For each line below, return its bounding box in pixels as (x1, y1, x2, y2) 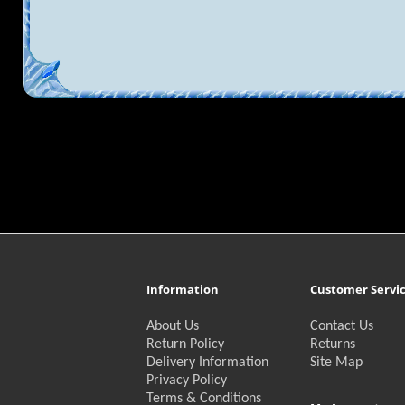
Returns (309, 336, 355, 352)
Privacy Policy (146, 372, 227, 388)
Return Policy (146, 336, 224, 352)
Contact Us (309, 318, 373, 334)
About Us (146, 318, 199, 334)
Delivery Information (146, 354, 268, 370)
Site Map (309, 354, 363, 370)
